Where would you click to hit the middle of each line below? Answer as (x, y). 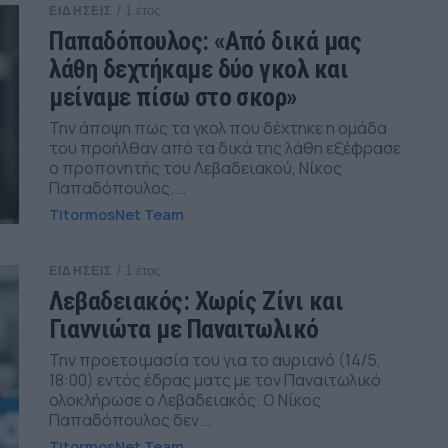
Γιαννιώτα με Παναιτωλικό (184, 328)
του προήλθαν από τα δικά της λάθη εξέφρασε (225, 147)
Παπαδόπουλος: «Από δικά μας (205, 40)
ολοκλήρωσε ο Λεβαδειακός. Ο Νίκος (185, 399)
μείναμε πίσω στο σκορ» (173, 96)
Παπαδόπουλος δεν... (130, 419)
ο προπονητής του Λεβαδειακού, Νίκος (196, 167)
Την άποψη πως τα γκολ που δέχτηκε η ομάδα (218, 127)
